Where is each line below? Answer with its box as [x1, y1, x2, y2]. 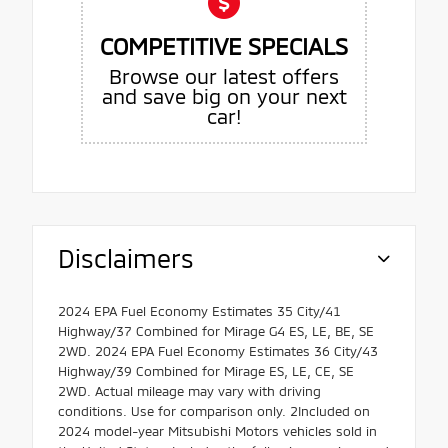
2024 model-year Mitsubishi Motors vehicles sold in [58, 423, 377, 440]
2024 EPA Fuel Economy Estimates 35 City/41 [58, 303, 341, 320]
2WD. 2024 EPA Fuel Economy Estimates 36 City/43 [58, 343, 378, 360]
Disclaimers [58, 243, 194, 274]
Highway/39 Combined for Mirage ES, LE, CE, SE [58, 363, 354, 380]
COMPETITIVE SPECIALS [100, 32, 348, 61]
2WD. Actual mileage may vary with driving [58, 383, 321, 400]
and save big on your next [101, 84, 347, 109]
